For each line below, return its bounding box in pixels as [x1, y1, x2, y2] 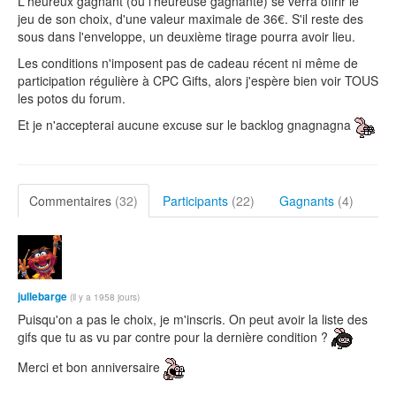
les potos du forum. [18, 89, 126, 108]
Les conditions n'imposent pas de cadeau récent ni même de [18, 54, 358, 72]
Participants [163, 191, 232, 209]
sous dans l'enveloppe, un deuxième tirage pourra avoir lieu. [18, 27, 355, 46]
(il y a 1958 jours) [70, 289, 140, 303]
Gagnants [279, 191, 338, 209]
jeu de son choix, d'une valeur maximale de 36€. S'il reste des [18, 10, 363, 28]
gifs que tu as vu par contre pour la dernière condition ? [18, 327, 331, 346]
